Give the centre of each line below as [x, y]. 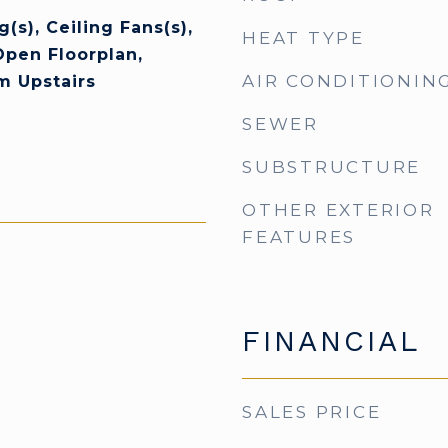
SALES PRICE [312, 412]
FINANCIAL [331, 341]
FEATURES [299, 237]
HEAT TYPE [303, 38]
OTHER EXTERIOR [338, 210]
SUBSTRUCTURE [331, 167]
